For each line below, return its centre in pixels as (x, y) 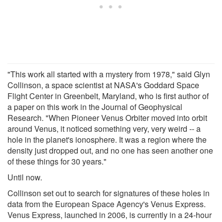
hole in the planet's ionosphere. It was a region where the (107, 139)
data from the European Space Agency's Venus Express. (107, 204)
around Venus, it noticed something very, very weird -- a (104, 128)
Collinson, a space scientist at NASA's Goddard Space (103, 85)
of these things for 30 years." (57, 161)
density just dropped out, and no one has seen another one (110, 150)
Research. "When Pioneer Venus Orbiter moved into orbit (107, 117)
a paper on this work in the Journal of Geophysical (95, 107)
